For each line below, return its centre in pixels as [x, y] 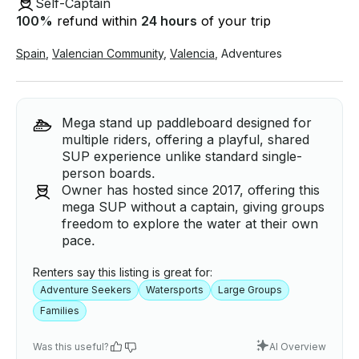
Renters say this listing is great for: [123, 272]
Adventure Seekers [86, 290]
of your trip [234, 21]
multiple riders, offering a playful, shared [186, 140]
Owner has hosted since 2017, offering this [191, 190]
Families [60, 311]
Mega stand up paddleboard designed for [187, 123]
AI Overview [298, 347]
